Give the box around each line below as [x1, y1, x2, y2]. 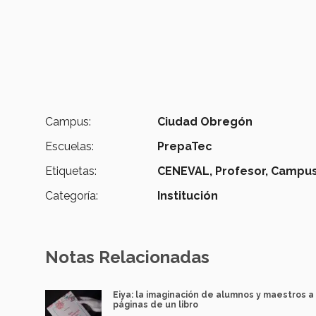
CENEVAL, [157, 164, 213, 178]
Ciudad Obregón [157, 115, 253, 129]
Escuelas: [45, 140, 94, 154]
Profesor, [215, 164, 269, 178]
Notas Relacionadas [45, 247, 209, 268]
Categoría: [45, 189, 98, 203]
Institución [157, 189, 219, 203]
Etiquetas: [45, 164, 97, 178]
